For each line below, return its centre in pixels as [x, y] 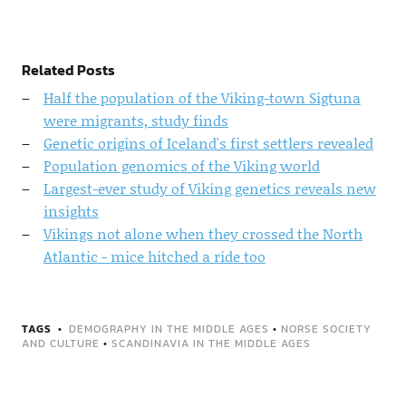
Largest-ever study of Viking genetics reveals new [209, 188]
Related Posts [68, 70]
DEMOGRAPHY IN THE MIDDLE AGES [169, 329]
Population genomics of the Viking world [181, 166]
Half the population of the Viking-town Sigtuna [202, 98]
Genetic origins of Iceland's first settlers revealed [208, 143]
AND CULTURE [60, 344]
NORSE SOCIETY [326, 329]
